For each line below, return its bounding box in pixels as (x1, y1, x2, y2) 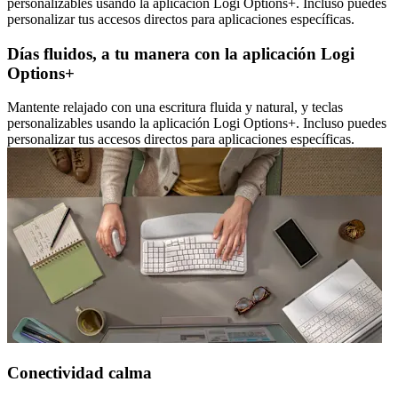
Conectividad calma (7, 363, 152, 382)
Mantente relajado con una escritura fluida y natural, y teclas (7, 99, 343, 115)
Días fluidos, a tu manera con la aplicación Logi (7, 44, 354, 63)
